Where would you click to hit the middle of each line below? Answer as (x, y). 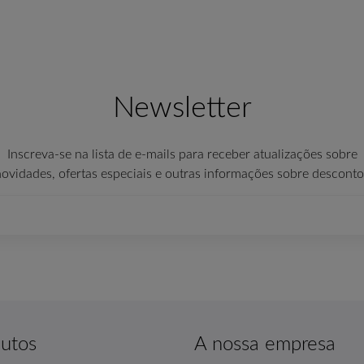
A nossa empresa (265, 345)
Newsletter (182, 108)
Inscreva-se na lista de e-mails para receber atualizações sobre (182, 155)
